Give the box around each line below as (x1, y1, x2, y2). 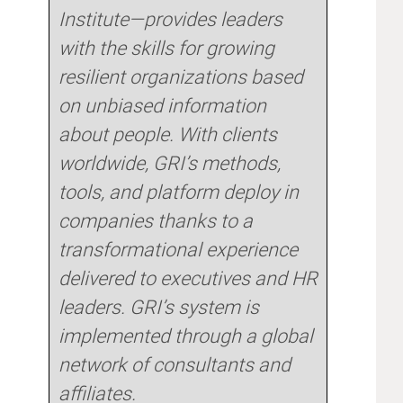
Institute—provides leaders (58, 8, 282, 31)
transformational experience (58, 238, 298, 262)
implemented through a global (58, 325, 313, 348)
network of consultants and (58, 354, 291, 377)
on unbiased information (58, 94, 266, 118)
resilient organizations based (58, 66, 303, 89)
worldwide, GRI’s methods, (58, 152, 281, 175)
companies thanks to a (58, 210, 253, 233)
